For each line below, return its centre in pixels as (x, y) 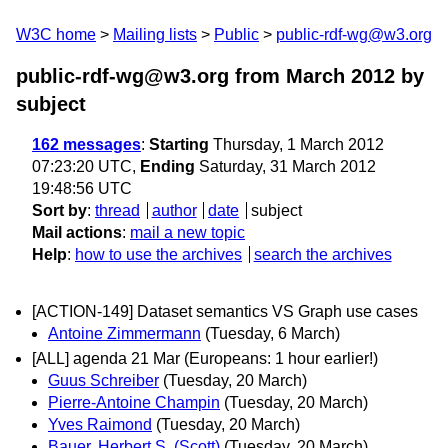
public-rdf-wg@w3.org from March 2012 (205, 76)
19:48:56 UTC (82, 188)
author (174, 210)
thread (117, 210)
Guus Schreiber (103, 381)
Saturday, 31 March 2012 (285, 166)
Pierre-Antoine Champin (134, 403)
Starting (179, 144)
